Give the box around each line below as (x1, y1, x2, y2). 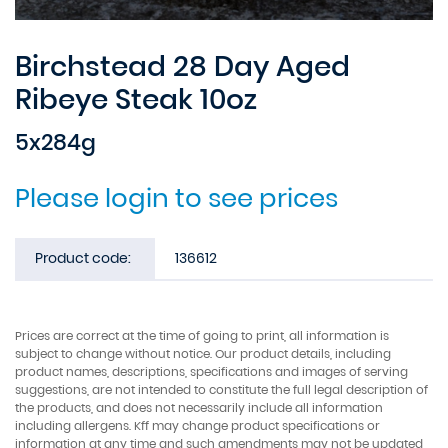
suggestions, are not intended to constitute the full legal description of (15, 380, 428, 398)
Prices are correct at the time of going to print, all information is (15, 326, 389, 344)
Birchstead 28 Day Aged (15, 46, 350, 86)
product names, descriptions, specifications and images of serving (15, 362, 408, 380)
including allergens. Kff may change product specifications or (15, 416, 380, 434)
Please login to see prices (15, 179, 338, 216)
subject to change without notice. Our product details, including (15, 344, 391, 362)
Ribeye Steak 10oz (15, 79, 257, 119)
